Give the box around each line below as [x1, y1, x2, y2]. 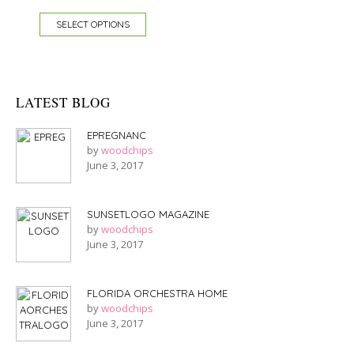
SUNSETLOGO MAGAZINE [87, 208, 209, 220]
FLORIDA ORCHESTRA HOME [87, 287, 228, 299]
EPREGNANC [87, 129, 146, 141]
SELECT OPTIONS [56, 18, 130, 30]
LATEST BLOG [16, 93, 111, 111]
